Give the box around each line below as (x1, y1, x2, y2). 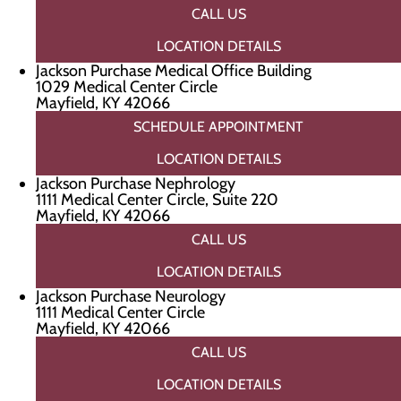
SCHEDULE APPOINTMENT (133, 118, 303, 135)
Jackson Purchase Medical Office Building (36, 61, 311, 81)
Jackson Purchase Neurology (36, 286, 226, 306)
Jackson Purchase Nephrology (36, 174, 235, 193)
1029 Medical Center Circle (36, 77, 218, 97)
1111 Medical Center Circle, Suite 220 (36, 190, 278, 209)
